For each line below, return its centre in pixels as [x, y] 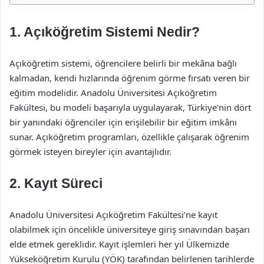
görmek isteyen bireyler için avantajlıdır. [90, 151]
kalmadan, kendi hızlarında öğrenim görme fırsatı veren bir [130, 78]
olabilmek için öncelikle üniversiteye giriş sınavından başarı [130, 229]
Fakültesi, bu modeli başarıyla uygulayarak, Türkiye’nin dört [130, 107]
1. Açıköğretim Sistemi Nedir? [105, 32]
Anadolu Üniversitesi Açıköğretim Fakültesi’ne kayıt [113, 214]
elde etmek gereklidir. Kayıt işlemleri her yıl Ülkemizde [119, 244]
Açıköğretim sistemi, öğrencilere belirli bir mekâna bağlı [123, 63]
